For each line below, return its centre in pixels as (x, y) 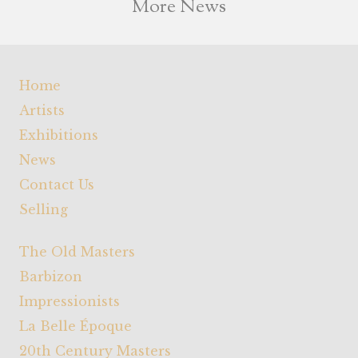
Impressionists (70, 302)
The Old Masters (77, 252)
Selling (44, 210)
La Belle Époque (76, 326)
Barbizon (51, 277)
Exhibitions (59, 135)
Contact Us (57, 185)
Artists (42, 111)
